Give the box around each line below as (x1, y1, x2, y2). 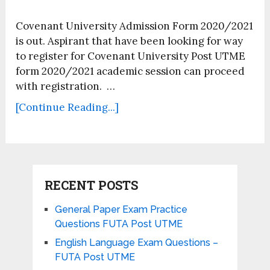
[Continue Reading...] (16, 101, 119, 115)
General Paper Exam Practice (54, 204, 187, 216)
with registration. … (16, 80, 116, 93)
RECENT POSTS (44, 177, 138, 193)
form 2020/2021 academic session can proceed (16, 64, 245, 78)
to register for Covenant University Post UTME (16, 49, 246, 63)
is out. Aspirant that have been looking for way (16, 34, 243, 48)
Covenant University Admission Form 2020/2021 (16, 19, 254, 33)
